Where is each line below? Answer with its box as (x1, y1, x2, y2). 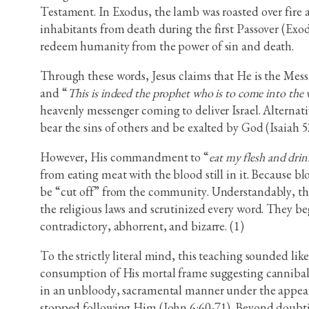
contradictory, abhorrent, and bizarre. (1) (40, 218, 244, 235)
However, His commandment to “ (40, 149, 210, 166)
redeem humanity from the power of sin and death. (40, 38, 295, 54)
